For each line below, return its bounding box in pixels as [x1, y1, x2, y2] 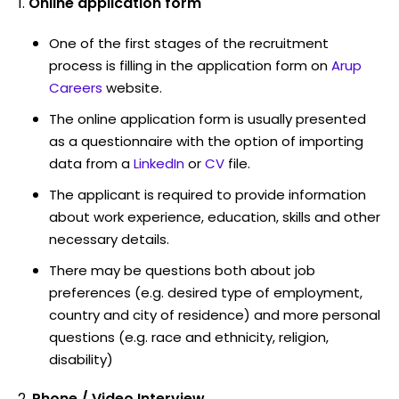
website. [106, 77, 162, 97]
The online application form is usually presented [49, 109, 366, 128]
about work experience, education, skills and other [49, 207, 380, 226]
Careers [49, 77, 102, 97]
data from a [49, 153, 130, 173]
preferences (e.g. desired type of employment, [49, 282, 362, 302]
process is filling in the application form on [49, 55, 328, 75]
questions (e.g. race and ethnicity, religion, [49, 327, 329, 346]
